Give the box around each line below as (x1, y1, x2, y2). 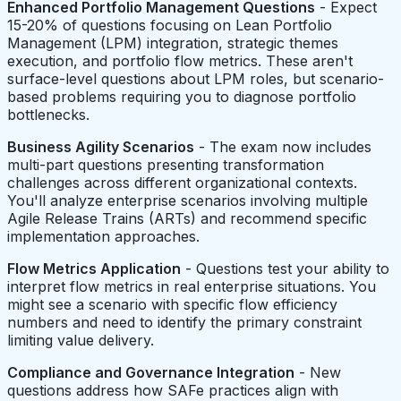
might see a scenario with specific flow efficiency (7, 294, 337, 313)
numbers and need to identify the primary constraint (7, 312, 362, 331)
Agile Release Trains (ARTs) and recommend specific (7, 209, 367, 227)
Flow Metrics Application (7, 259, 181, 277)
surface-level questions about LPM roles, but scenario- (7, 69, 384, 88)
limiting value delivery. (7, 330, 154, 349)
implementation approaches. (7, 226, 200, 245)
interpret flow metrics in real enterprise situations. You (7, 277, 376, 295)
